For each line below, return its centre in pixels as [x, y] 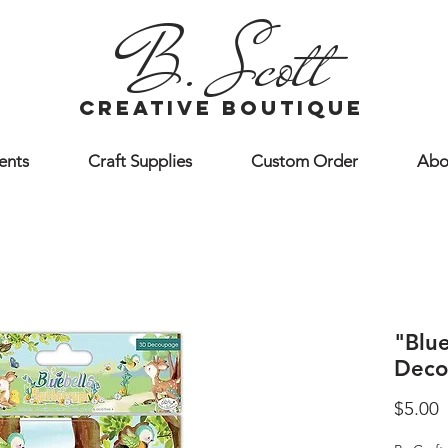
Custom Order [304, 161]
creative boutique [221, 108]
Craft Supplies [139, 161]
